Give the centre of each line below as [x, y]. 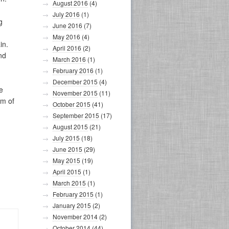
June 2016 [67, 25]
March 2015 [69, 183]
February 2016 [73, 70]
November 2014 [75, 216]
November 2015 [75, 93]
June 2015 [67, 149]
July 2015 [66, 138]
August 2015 [70, 127]
